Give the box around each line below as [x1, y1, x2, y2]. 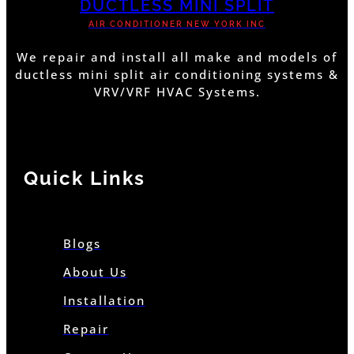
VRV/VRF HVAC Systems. [93, 84, 261, 100]
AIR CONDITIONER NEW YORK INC [88, 20, 265, 29]
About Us [62, 263, 127, 280]
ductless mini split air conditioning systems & [15, 66, 339, 83]
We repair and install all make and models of [17, 49, 337, 66]
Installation [62, 292, 145, 308]
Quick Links [23, 166, 145, 190]
